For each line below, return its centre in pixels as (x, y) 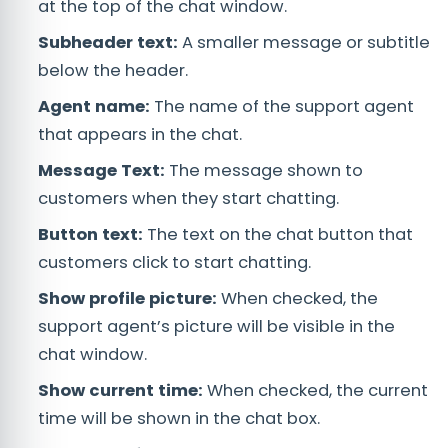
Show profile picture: (127, 299)
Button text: (90, 235)
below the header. (113, 71)
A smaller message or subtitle (306, 43)
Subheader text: (110, 43)
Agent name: (94, 107)
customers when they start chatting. (188, 199)
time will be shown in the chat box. (179, 419)
